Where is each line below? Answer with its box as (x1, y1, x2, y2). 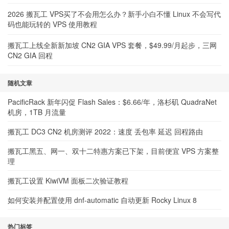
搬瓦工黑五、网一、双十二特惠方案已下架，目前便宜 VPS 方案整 (8, 146, 219, 156)
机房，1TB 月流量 (8, 107, 66, 117)
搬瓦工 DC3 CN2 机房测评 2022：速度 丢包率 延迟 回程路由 (8, 126, 203, 136)
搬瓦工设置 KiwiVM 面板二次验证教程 (8, 175, 128, 186)
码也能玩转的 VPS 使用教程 (8, 19, 97, 29)
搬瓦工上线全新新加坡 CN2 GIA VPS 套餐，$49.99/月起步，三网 (8, 40, 217, 50)
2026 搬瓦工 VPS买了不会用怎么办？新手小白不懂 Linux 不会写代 (8, 9, 221, 19)
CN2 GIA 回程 (8, 50, 53, 60)
